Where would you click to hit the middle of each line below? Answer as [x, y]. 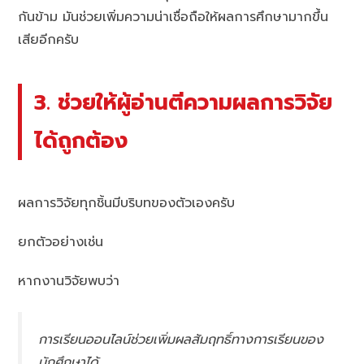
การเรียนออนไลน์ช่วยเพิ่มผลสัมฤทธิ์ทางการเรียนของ [181, 340]
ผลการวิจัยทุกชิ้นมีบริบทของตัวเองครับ [127, 204]
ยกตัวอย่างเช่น [61, 243]
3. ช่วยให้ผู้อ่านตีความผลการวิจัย [184, 102]
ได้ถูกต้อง [81, 140]
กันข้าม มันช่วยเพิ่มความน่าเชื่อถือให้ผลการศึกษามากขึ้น [173, 17]
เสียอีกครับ [49, 39]
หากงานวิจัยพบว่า [69, 282]
